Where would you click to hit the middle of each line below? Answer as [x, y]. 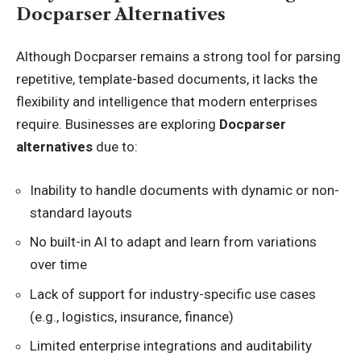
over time [58, 264]
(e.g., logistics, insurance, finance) [132, 316]
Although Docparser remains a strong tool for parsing [178, 56]
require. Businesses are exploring [118, 124]
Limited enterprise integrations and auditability [171, 346]
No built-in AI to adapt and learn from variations [173, 242]
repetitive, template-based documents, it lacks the [167, 79]
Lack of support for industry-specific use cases [173, 294]
